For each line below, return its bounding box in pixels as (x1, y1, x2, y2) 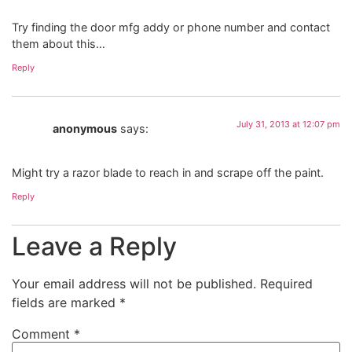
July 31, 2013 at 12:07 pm (236, 118, 340, 130)
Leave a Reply (12, 230, 177, 262)
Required (260, 275, 313, 291)
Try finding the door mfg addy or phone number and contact (12, 20, 330, 35)
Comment (12, 325, 74, 342)
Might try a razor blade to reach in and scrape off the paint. (12, 166, 324, 180)
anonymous (53, 121, 117, 135)
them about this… (12, 37, 105, 51)
